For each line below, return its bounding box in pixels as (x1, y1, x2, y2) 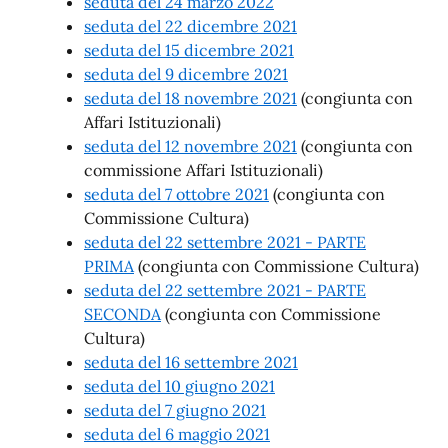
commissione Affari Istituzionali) (84, 160, 323, 180)
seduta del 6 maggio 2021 (84, 424, 270, 444)
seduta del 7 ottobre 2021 (84, 184, 269, 204)
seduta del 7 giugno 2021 (84, 400, 266, 420)
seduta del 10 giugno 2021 (84, 376, 275, 396)
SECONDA (84, 304, 161, 324)
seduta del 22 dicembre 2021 (84, 16, 297, 36)
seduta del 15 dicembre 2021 (84, 40, 294, 60)
